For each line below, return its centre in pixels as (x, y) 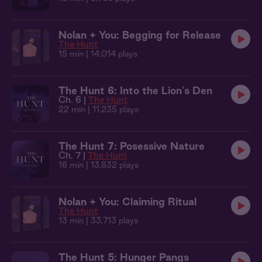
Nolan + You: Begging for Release (140, 35)
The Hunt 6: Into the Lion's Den (135, 90)
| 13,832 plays (111, 165)
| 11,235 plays (112, 109)
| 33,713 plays (111, 220)
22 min (72, 109)
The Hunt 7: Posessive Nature (132, 146)
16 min (71, 165)
